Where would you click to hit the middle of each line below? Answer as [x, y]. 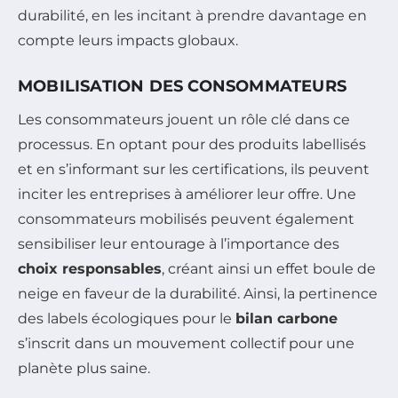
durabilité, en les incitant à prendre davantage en [192, 16]
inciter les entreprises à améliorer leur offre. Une [187, 194]
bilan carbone [287, 318]
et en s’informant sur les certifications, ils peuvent [194, 169]
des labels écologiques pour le [127, 318]
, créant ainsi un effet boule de [269, 269]
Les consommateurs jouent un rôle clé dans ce [184, 119]
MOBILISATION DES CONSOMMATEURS [182, 86]
